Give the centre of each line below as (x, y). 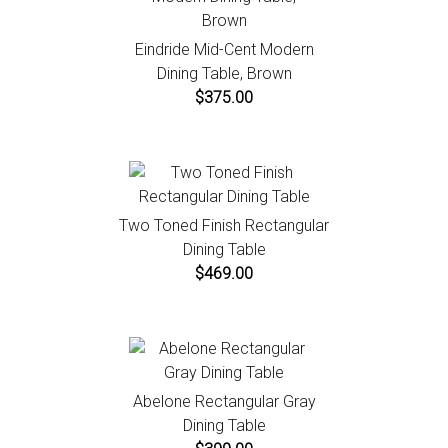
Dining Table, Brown (224, 73)
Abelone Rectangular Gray (224, 401)
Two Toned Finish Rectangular (224, 225)
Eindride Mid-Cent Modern (224, 49)
